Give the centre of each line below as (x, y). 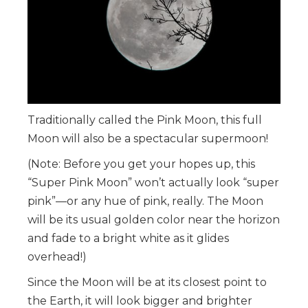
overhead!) (57, 257)
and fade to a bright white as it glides (128, 239)
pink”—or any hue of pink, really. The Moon (145, 201)
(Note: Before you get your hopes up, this (141, 164)
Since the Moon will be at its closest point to (147, 283)
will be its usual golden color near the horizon (154, 220)
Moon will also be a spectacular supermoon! (148, 139)
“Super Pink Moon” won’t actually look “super (153, 183)
